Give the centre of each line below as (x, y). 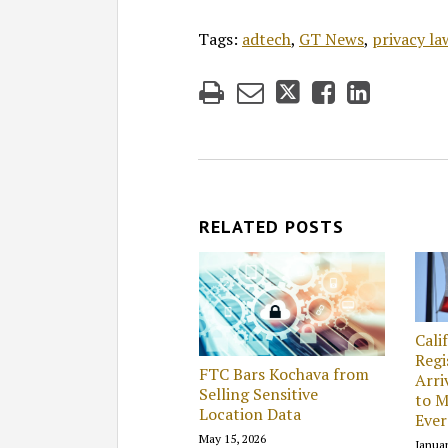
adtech (266, 38)
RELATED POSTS (271, 226)
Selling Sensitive (259, 394)
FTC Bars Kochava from (284, 374)
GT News (331, 38)
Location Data (250, 414)
